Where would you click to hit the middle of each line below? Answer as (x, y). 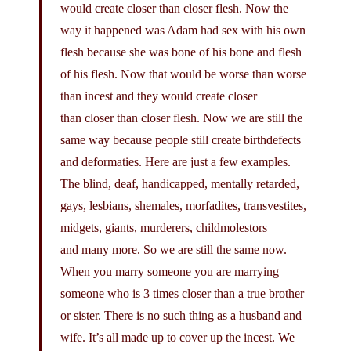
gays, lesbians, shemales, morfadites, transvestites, (183, 205)
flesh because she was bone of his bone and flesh (181, 52)
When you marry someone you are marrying (170, 271)
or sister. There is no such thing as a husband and (181, 315)
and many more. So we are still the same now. (174, 249)
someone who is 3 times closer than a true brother (182, 293)
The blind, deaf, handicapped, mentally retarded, (180, 183)
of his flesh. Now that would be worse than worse (183, 74)
